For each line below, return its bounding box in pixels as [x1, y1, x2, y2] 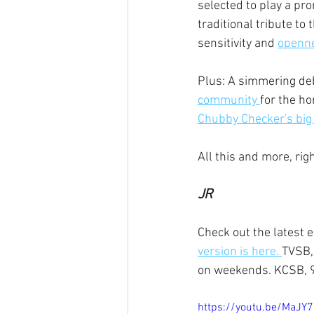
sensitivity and [198, 36, 278, 51]
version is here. [198, 245, 282, 259]
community [198, 93, 260, 108]
